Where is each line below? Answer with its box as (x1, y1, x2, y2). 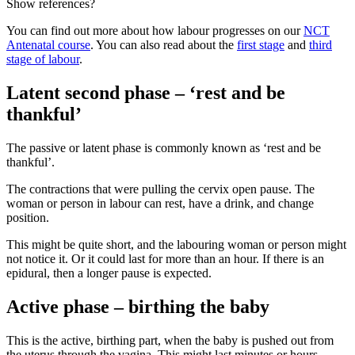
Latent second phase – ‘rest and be (6, 82, 285, 104)
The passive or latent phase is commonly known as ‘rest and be (6, 141, 321, 155)
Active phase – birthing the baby (6, 296, 269, 318)
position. (6, 211, 55, 225)
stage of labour (6, 52, 79, 67)
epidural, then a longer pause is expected (6, 266, 208, 281)
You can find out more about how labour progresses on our (6, 24, 303, 38)
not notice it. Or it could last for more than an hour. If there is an (6, 252, 324, 266)
